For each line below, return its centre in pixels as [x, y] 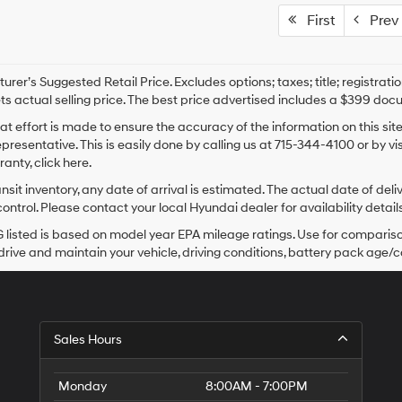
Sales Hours [88, 339]
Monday [83, 386]
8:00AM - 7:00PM [257, 386]
